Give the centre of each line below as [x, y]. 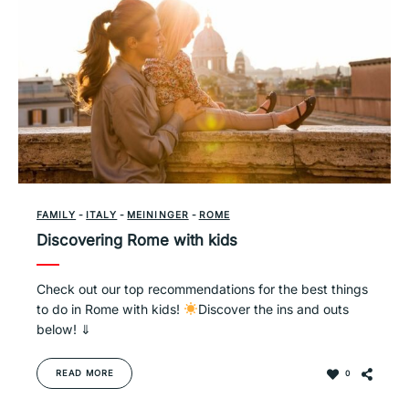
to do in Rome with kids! [110, 309]
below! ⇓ [64, 329]
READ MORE [85, 372]
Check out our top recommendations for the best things [202, 288]
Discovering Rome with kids [137, 240]
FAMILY [57, 214]
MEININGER [158, 214]
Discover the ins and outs [274, 309]
